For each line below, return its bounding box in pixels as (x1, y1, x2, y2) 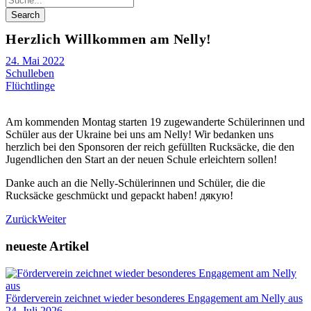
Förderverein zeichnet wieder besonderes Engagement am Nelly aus (6, 292, 303, 304)
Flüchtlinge (6, 80, 55, 92)
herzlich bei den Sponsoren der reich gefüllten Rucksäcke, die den (6, 141, 294, 153)
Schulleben (6, 67, 54, 80)
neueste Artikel (6, 239, 89, 254)
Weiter (37, 213, 66, 226)
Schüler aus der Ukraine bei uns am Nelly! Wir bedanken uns (6, 128, 274, 141)
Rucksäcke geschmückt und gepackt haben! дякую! (6, 190, 233, 202)
